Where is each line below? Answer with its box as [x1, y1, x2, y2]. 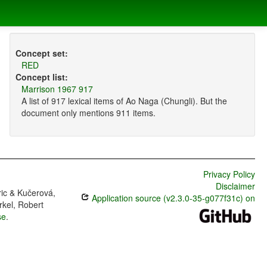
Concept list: [15, 71, 68, 83]
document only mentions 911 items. [21, 107, 156, 119]
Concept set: [15, 47, 68, 60]
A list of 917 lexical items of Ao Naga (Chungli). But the [21, 95, 227, 107]
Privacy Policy [203, 168, 255, 181]
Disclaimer [215, 180, 255, 193]
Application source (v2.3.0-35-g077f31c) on [89, 192, 255, 204]
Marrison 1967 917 [21, 83, 93, 95]
